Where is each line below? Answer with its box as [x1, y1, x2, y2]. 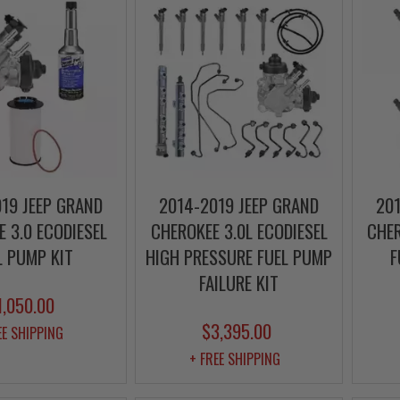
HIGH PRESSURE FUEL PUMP [146, 243, 333, 271]
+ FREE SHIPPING [188, 348, 280, 371]
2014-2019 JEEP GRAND [159, 191, 320, 220]
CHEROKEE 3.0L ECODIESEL [150, 217, 328, 246]
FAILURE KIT [199, 269, 279, 297]
